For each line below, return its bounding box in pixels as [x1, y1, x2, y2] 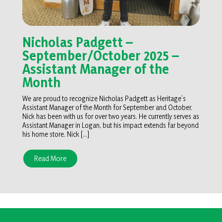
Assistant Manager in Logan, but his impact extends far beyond [22, 121, 199, 130]
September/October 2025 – [22, 48, 179, 64]
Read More [34, 153, 66, 163]
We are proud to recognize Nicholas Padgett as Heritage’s [22, 94, 186, 103]
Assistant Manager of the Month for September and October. [22, 103, 192, 112]
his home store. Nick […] [22, 130, 89, 139]
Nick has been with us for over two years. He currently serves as [22, 112, 199, 121]
